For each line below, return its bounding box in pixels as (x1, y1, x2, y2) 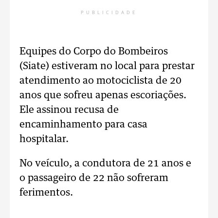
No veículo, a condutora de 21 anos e (19, 159, 191, 168)
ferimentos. (19, 188, 73, 198)
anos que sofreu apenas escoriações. (19, 91, 186, 100)
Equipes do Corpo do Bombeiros (19, 47, 168, 56)
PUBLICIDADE (81, 10, 137, 15)
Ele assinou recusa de (19, 105, 119, 115)
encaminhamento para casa (19, 120, 147, 129)
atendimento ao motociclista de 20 (19, 76, 182, 86)
